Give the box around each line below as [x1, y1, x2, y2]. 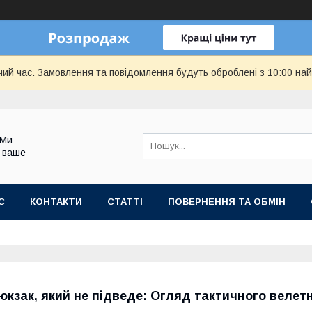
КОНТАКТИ [30, 196, 82, 207]
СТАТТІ [107, 196, 143, 207]
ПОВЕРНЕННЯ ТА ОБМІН [168, 196, 286, 207]
